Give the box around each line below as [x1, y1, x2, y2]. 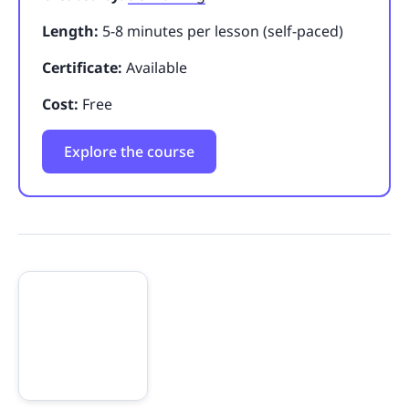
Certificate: [42, 57, 126, 78]
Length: [42, 20, 102, 41]
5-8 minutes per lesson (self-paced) [102, 20, 343, 41]
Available [126, 57, 187, 78]
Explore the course [64, 141, 194, 162]
